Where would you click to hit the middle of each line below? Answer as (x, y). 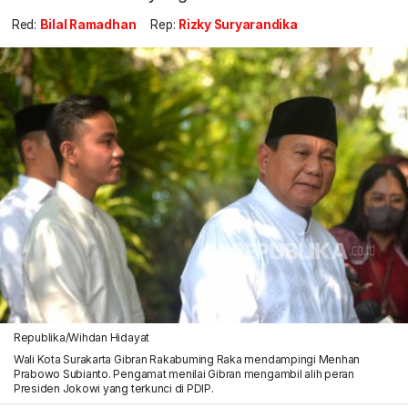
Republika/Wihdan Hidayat (82, 337)
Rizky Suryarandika (238, 25)
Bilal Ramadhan (88, 25)
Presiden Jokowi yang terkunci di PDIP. (113, 388)
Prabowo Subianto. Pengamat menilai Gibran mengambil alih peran (184, 373)
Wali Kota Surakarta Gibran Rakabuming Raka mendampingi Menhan (187, 359)
